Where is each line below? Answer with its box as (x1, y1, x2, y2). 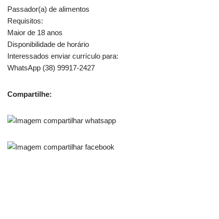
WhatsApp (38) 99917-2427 (7, 64, 95, 72)
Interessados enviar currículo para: (7, 52, 118, 60)
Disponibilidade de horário (7, 40, 89, 48)
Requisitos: (7, 17, 43, 25)
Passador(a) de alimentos (7, 5, 89, 13)
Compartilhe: (7, 90, 52, 98)
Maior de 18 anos (7, 28, 63, 37)
